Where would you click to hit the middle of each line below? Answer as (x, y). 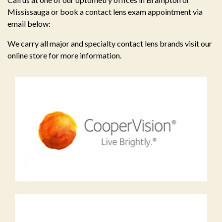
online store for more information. (64, 55)
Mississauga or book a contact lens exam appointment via (105, 12)
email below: (29, 24)
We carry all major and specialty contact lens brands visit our (110, 44)
